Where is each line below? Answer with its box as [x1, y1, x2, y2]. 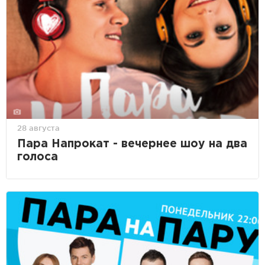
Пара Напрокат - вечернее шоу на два [17, 138, 247, 149]
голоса [17, 151, 58, 162]
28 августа [17, 123, 60, 132]
